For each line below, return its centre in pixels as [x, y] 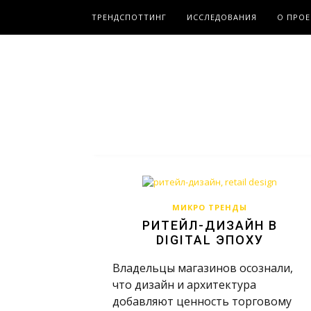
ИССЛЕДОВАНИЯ [222, 17]
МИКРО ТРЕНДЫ [210, 207]
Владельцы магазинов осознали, [203, 268]
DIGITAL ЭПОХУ [210, 240]
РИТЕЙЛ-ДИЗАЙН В [210, 225]
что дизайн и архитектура [184, 285]
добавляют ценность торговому [202, 301]
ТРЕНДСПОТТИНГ [129, 17]
